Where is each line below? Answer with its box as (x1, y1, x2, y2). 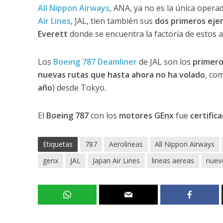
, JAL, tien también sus (70, 15, 155, 26)
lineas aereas (151, 155, 194, 165)
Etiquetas (42, 139, 73, 149)
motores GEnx (118, 110, 174, 121)
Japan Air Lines (92, 155, 140, 165)
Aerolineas (109, 139, 143, 149)
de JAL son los (136, 56, 193, 67)
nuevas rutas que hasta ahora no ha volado (37, 69, 205, 80)
